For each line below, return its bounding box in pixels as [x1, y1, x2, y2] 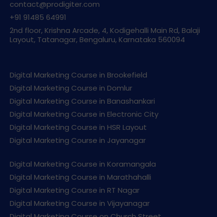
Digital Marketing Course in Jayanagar [10, 135, 146, 146]
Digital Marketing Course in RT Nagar [10, 185, 139, 196]
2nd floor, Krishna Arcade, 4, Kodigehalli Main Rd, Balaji [10, 25, 200, 36]
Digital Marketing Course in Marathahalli [10, 172, 151, 183]
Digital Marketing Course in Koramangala [10, 159, 156, 170]
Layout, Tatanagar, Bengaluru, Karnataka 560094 [10, 34, 185, 45]
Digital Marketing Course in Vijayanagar [10, 198, 150, 209]
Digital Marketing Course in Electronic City [10, 109, 158, 120]
